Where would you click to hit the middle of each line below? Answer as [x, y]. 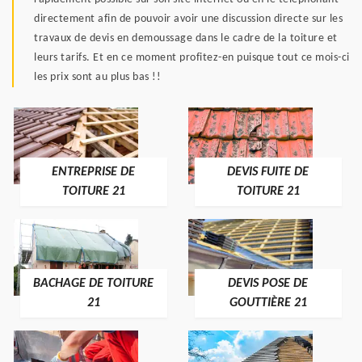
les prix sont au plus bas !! [97, 77]
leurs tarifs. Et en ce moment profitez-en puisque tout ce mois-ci [192, 57]
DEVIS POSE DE [268, 283]
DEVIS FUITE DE [268, 172]
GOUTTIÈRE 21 [268, 303]
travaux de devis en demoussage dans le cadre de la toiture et [186, 38]
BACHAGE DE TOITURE [94, 283]
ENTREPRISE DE [94, 172]
